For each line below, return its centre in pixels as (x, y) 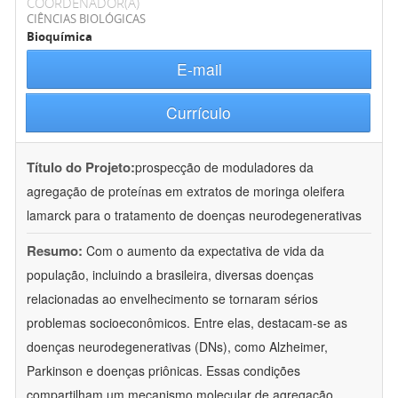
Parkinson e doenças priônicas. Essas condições (163, 371)
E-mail (199, 69)
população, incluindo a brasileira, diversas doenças (170, 275)
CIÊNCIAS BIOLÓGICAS (86, 19)
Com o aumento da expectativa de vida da (205, 251)
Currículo (198, 113)
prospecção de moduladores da (224, 167)
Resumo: (55, 251)
